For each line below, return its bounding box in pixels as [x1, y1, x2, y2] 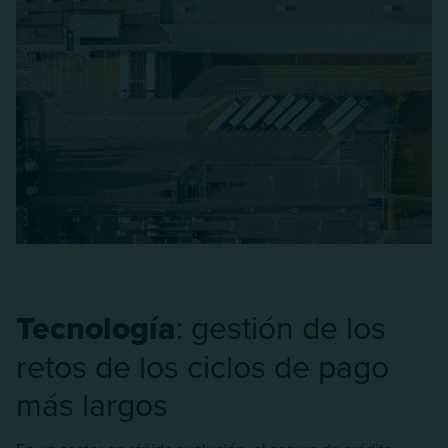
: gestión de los [176, 303, 386, 349]
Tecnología [16, 303, 176, 351]
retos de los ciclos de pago [16, 342, 389, 388]
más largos [16, 380, 168, 426]
